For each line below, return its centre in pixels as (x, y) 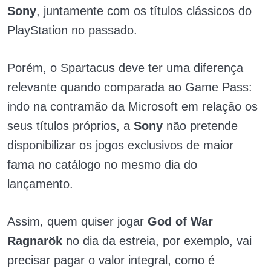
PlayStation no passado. (72, 31)
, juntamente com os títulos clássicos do (144, 11)
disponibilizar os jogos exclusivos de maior (120, 145)
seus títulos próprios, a (70, 126)
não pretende (200, 126)
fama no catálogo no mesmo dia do (102, 165)
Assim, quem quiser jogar (77, 222)
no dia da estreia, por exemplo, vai (157, 241)
